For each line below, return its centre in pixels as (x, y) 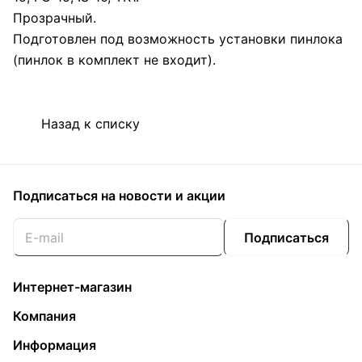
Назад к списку (90, 123)
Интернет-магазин (72, 287)
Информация (55, 345)
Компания (44, 316)
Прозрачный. (55, 18)
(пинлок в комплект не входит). (114, 60)
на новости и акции (163, 196)
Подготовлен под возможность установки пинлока (178, 39)
